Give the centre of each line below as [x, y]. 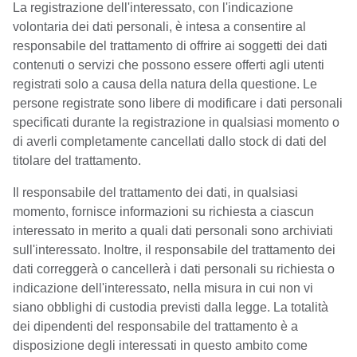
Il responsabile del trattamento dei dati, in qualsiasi [155, 192]
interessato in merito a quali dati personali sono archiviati [173, 231]
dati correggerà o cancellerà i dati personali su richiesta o [174, 269]
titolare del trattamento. [77, 161]
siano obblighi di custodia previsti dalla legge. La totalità [171, 307]
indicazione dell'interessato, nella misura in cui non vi [163, 288]
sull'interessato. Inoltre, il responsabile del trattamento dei [174, 250]
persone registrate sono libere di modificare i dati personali [178, 103]
